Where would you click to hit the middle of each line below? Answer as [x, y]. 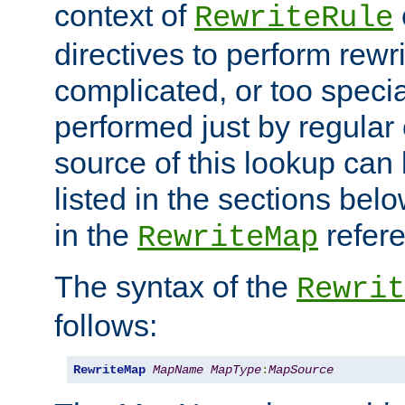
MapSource [301, 369]
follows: [106, 325]
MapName [178, 369]
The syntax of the [175, 286]
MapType [236, 369]
